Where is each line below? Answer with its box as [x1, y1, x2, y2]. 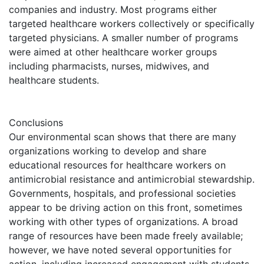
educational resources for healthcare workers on [9, 159, 226, 171]
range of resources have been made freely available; [9, 229, 243, 242]
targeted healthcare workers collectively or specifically [9, 17, 255, 29]
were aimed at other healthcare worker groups [9, 45, 217, 58]
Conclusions [9, 116, 63, 128]
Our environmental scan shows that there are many [9, 130, 236, 143]
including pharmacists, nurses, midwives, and [9, 60, 209, 72]
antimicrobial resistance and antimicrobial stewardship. [9, 173, 255, 185]
